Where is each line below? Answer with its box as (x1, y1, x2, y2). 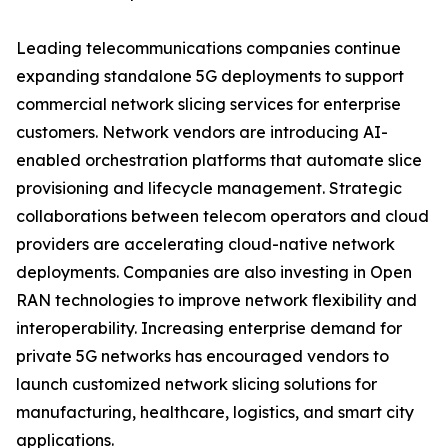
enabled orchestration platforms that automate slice (16, 150, 422, 171)
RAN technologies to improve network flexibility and (16, 290, 417, 311)
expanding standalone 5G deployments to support (16, 66, 404, 87)
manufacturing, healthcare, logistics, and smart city (16, 402, 414, 423)
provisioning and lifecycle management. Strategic (16, 178, 402, 199)
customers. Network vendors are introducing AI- (16, 122, 388, 143)
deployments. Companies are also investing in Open (16, 262, 412, 283)
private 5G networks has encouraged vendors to (16, 346, 389, 367)
